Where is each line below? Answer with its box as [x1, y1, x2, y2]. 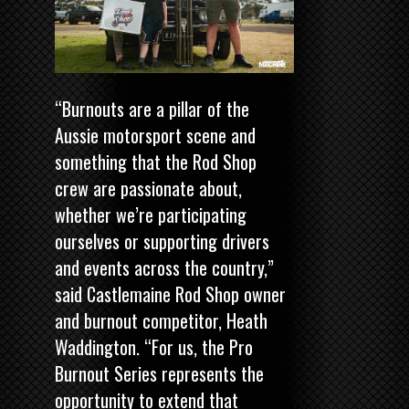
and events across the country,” [55, 254, 274, 282]
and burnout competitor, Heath [55, 307, 267, 335]
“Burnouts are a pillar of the [55, 95, 249, 123]
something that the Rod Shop [55, 148, 257, 176]
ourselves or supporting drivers [55, 227, 269, 256]
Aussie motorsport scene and [55, 121, 256, 150]
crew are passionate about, [55, 174, 242, 203]
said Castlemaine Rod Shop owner [55, 280, 286, 309]
